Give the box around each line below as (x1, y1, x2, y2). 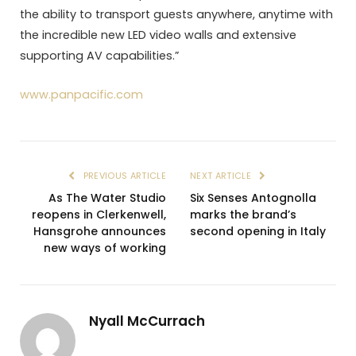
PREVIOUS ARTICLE (80, 168, 166, 182)
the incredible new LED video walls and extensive (20, 27, 296, 44)
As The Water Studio (48, 189, 166, 206)
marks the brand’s (190, 206, 296, 222)
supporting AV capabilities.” (20, 48, 179, 64)
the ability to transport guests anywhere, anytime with (20, 6, 333, 23)
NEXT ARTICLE (190, 168, 254, 182)
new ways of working (44, 239, 166, 256)
